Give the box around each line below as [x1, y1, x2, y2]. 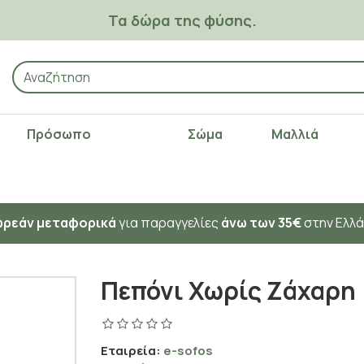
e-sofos [163, 342, 213, 359]
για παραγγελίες [116, 214, 221, 232]
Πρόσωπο [26, 125, 91, 143]
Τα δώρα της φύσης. [107, 10, 257, 30]
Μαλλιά [271, 125, 319, 143]
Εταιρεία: [101, 342, 161, 359]
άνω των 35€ [221, 214, 301, 232]
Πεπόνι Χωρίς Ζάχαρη [101, 274, 356, 307]
